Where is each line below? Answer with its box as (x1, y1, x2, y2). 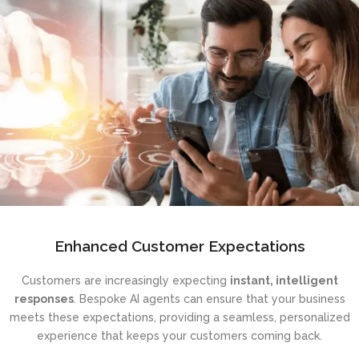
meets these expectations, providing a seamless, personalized (9, 311, 350, 325)
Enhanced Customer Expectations (54, 237, 305, 256)
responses (14, 292, 74, 306)
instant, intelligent (229, 274, 338, 288)
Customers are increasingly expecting (21, 274, 230, 288)
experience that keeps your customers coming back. (37, 329, 322, 343)
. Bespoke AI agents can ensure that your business (73, 292, 345, 306)
